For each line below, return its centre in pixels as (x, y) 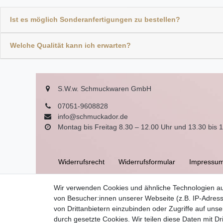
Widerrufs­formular (147, 162)
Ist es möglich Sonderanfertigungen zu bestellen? (95, 20)
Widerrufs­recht (81, 162)
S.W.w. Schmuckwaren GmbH (105, 88)
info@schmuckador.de (93, 116)
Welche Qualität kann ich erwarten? (70, 46)
